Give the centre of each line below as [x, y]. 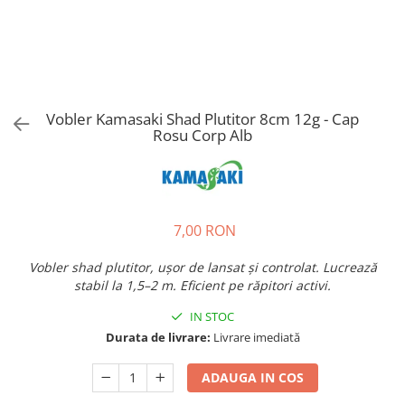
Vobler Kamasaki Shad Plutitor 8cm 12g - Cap [202, 119]
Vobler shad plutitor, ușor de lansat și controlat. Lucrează [202, 267]
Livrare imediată [255, 337]
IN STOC [211, 316]
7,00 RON [204, 231]
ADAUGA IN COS [253, 377]
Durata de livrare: [158, 337]
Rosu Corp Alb [202, 135]
